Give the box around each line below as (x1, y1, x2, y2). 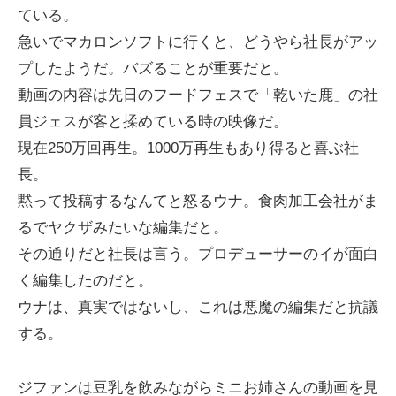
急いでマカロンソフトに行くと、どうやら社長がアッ (18, 34, 378, 51)
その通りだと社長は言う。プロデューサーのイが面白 (18, 246, 378, 263)
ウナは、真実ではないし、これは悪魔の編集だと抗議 (18, 299, 378, 316)
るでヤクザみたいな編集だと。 (18, 219, 228, 237)
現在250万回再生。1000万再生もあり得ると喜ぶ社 (18, 140, 359, 157)
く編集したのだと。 (18, 272, 153, 290)
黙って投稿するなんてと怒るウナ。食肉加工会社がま (18, 193, 378, 210)
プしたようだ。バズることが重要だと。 (18, 60, 288, 78)
